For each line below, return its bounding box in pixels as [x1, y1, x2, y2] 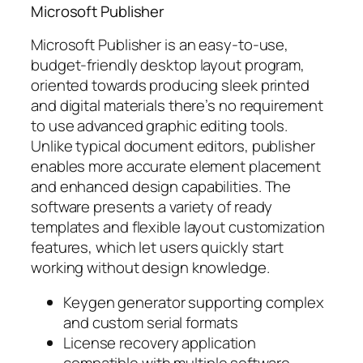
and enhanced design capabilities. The [31, 175, 292, 197]
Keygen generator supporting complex [63, 292, 324, 314]
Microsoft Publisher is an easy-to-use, [31, 33, 289, 55]
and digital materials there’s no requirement [31, 94, 323, 116]
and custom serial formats [63, 312, 238, 334]
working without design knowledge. [31, 256, 270, 278]
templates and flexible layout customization [31, 216, 325, 237]
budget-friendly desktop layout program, [31, 53, 305, 75]
